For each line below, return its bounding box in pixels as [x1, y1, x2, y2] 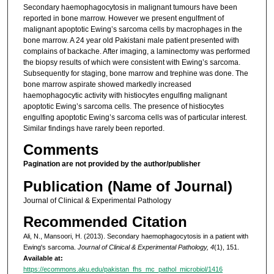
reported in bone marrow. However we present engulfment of [23, 13, 224, 23]
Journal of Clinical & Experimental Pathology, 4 [77, 243, 214, 251]
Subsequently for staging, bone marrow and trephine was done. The [23, 68, 248, 78]
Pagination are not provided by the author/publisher [23, 160, 201, 169]
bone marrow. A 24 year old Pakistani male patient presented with [23, 35, 239, 45]
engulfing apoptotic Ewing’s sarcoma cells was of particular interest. [23, 113, 247, 122]
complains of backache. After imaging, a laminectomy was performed [23, 46, 250, 56]
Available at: [23, 254, 63, 262]
